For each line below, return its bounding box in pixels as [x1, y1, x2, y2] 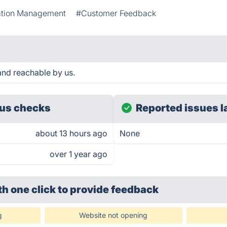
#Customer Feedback [76, 8, 157, 18]
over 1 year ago [50, 149, 107, 159]
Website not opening [79, 211, 148, 219]
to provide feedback [58, 183, 159, 196]
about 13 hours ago [35, 128, 107, 138]
